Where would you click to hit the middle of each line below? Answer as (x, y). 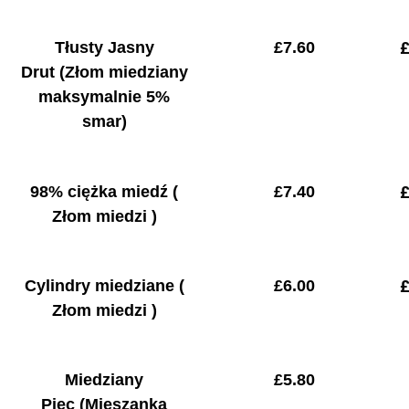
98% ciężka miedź (102, 191)
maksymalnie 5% (105, 97)
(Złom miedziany (123, 73)
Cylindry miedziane (101, 286)
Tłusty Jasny (104, 48)
